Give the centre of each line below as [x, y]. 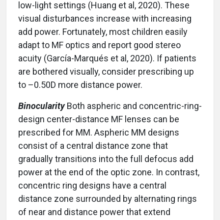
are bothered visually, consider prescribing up [106, 72]
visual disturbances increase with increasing [105, 19]
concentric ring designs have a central [92, 186]
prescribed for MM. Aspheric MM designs [99, 133]
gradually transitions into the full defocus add [106, 159]
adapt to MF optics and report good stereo [99, 45]
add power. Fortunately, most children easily [103, 32]
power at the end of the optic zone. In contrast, [109, 172]
